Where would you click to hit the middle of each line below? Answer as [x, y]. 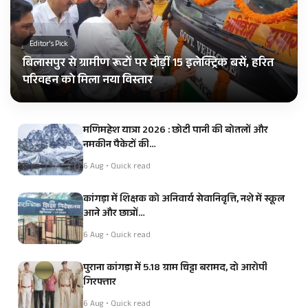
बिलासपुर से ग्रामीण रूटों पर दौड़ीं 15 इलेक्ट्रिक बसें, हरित [148, 65]
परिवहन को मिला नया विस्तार [88, 82]
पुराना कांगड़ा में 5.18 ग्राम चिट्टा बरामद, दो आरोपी [175, 269]
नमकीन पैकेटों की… [120, 146]
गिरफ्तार [100, 283]
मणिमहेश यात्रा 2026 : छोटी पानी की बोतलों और [176, 131]
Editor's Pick [49, 45]
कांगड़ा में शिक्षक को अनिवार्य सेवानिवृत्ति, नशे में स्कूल [184, 200]
